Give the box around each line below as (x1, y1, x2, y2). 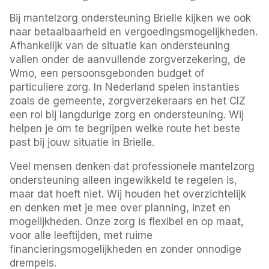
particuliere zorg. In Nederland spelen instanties (10, 80, 240, 93)
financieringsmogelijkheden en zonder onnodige (10, 243, 242, 255)
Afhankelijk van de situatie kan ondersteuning (10, 39, 231, 52)
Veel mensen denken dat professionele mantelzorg (10, 160, 255, 172)
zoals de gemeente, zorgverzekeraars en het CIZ (10, 94, 246, 107)
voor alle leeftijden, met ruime (10, 229, 153, 241)
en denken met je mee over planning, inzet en (10, 201, 231, 214)
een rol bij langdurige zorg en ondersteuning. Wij (10, 108, 244, 121)
